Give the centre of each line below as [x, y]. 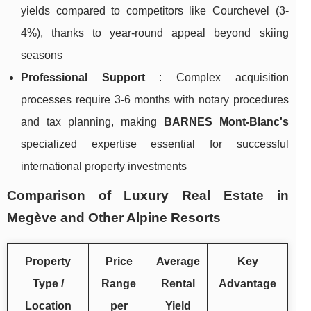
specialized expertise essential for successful [155, 144]
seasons [42, 55]
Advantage [247, 283]
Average [178, 261]
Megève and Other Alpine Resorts [114, 217]
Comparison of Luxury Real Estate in [148, 195]
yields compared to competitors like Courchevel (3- [155, 10]
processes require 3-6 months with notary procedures [155, 99]
